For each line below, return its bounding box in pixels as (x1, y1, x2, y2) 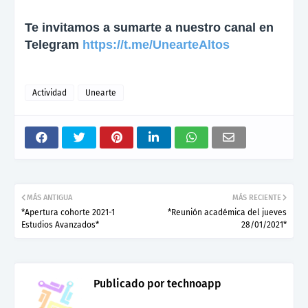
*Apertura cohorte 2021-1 (21, 208, 115, 218)
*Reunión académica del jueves (168, 208, 287, 218)
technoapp (164, 277, 221, 291)
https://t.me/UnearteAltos (82, 38, 230, 52)
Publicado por (93, 277, 164, 291)
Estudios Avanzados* (21, 220, 99, 230)
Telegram (25, 38, 82, 52)
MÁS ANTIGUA (27, 193, 72, 203)
